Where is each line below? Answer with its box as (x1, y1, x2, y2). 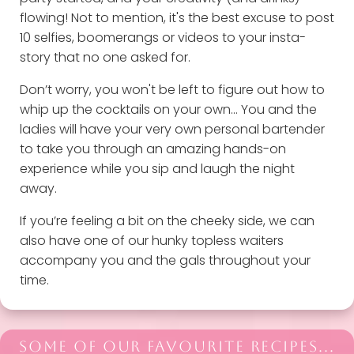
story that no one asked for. (19, 48, 194, 66)
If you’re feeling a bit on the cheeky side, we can (19, 212, 314, 230)
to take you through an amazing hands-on (19, 140, 286, 158)
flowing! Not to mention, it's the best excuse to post (19, 9, 334, 27)
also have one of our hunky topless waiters (19, 232, 284, 250)
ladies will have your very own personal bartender (19, 120, 325, 138)
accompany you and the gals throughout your (19, 251, 311, 269)
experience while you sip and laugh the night (19, 160, 295, 178)
